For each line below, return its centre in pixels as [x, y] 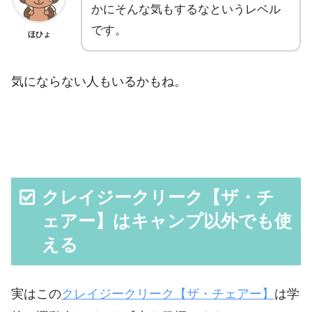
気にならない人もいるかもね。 [99, 81]
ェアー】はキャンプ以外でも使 [167, 221]
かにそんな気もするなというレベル [186, 10]
